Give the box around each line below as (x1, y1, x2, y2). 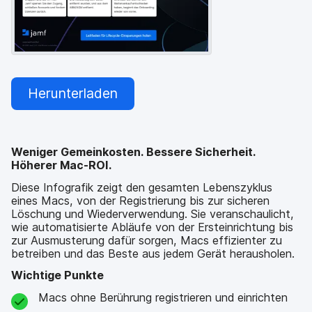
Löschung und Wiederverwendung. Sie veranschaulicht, (11, 206, 294, 221)
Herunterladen (28, 84, 118, 102)
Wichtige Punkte (11, 268, 104, 283)
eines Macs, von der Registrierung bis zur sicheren (11, 193, 270, 208)
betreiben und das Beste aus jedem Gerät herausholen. (11, 246, 295, 260)
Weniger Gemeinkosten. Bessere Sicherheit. (11, 145, 256, 159)
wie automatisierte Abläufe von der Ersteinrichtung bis (11, 219, 293, 234)
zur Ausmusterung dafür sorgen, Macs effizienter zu (11, 233, 282, 247)
